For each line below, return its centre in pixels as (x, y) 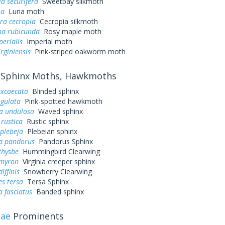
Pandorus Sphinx (64, 141)
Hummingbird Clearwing (59, 151)
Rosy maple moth (70, 31)
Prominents (37, 216)
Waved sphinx (58, 111)
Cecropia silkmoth (67, 21)
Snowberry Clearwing (55, 172)
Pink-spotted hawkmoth (61, 101)
